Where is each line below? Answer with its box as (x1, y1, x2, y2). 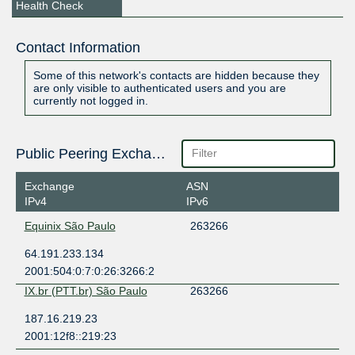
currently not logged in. (32, 94, 148, 108)
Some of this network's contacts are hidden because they (32, 69, 319, 82)
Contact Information (15, 40, 140, 56)
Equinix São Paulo (24, 219, 116, 232)
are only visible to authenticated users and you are (32, 82, 286, 95)
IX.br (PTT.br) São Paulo (24, 284, 147, 297)
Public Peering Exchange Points (151, 146, 166, 162)
